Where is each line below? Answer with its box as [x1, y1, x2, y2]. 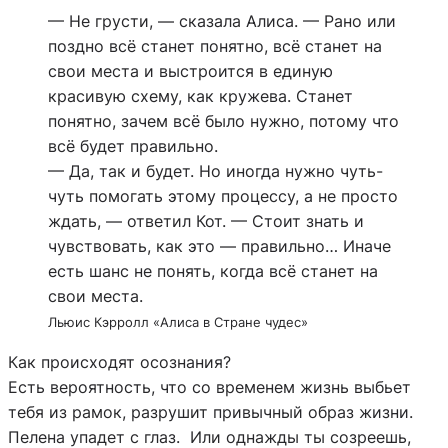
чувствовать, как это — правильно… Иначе [48, 235, 391, 256]
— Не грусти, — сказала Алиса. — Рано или [48, 10, 396, 31]
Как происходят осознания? [8, 351, 231, 372]
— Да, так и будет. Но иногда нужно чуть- [48, 160, 383, 181]
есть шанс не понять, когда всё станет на [48, 260, 378, 281]
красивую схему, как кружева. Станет [48, 85, 353, 106]
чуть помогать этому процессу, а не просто [48, 185, 398, 206]
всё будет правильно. [48, 135, 218, 156]
